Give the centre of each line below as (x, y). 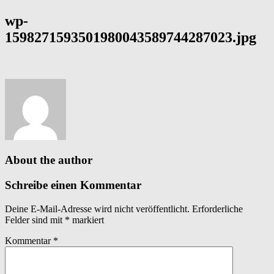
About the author (49, 160)
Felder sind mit (35, 220)
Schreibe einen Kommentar (73, 185)
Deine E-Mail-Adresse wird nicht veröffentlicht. (97, 209)
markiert (87, 220)
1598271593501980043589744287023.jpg (131, 37)
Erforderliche (217, 209)
